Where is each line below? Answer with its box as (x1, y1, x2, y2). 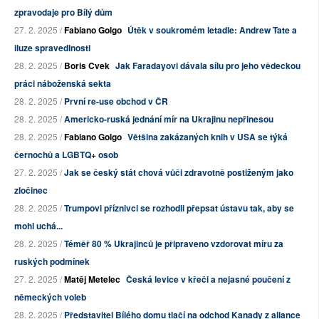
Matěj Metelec (64, 273, 120, 286)
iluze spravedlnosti (14, 41, 90, 55)
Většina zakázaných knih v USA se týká (127, 130, 288, 144)
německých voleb (14, 291, 86, 304)
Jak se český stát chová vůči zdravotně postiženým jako (64, 166, 293, 179)
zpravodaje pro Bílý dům (14, 6, 113, 19)
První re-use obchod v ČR (64, 95, 168, 108)
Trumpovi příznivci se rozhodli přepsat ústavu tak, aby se (64, 202, 294, 215)
